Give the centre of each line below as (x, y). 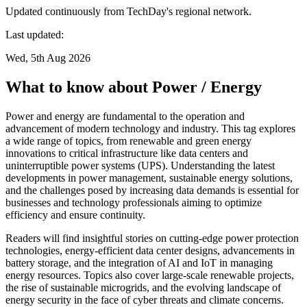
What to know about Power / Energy (134, 87)
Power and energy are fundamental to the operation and (125, 116)
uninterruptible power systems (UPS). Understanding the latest (140, 165)
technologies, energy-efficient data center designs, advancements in (150, 250)
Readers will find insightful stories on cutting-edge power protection (152, 238)
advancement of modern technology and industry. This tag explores (150, 128)
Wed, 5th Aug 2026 (48, 58)
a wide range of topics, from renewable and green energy (128, 140)
